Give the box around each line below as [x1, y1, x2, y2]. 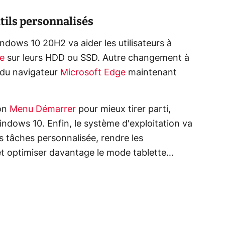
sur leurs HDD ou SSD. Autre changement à [5, 54, 189, 63]
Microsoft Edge [60, 68, 126, 77]
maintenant [126, 68, 177, 77]
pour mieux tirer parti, [76, 105, 171, 114]
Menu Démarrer [10, 105, 76, 114]
